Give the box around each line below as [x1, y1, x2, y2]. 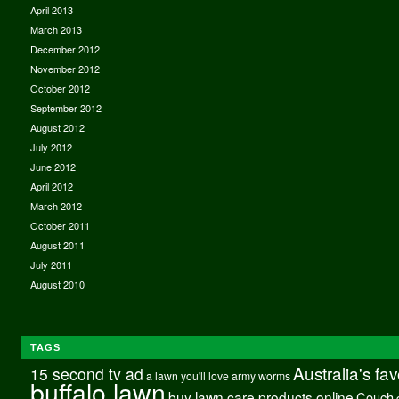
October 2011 [29, 217, 90, 232]
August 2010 [29, 276, 85, 291]
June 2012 [29, 159, 76, 174]
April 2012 [29, 178, 73, 193]
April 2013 [29, 2, 73, 17]
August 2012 [29, 119, 85, 134]
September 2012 [29, 100, 102, 115]
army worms [231, 367, 290, 383]
